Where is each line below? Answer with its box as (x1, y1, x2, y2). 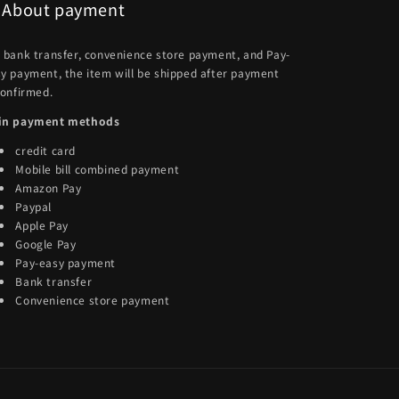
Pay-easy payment (15, 254, 116, 270)
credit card (15, 142, 76, 158)
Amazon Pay (15, 179, 82, 195)
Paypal (15, 198, 52, 214)
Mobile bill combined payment (15, 160, 180, 176)
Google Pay (15, 235, 77, 251)
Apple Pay (15, 216, 69, 232)
